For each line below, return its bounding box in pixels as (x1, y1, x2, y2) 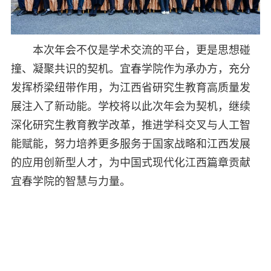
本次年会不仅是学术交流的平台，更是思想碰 (32, 44, 250, 56)
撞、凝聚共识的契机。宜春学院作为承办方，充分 (10, 63, 250, 74)
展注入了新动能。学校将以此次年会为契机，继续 (10, 100, 250, 112)
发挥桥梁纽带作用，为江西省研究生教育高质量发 (10, 82, 250, 93)
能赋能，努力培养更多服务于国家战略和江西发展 (10, 138, 250, 149)
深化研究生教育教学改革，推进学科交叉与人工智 (10, 119, 250, 131)
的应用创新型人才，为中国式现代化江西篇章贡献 (10, 157, 250, 168)
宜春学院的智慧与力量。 (10, 175, 131, 187)
